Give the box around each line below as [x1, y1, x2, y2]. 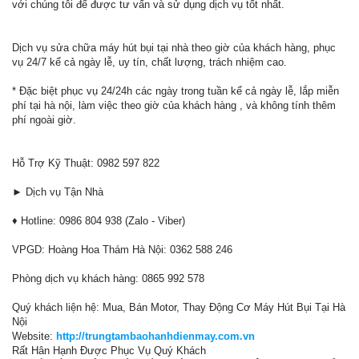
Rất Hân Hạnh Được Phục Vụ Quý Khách [12, 345, 206, 357]
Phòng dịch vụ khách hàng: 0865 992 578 [12, 272, 204, 285]
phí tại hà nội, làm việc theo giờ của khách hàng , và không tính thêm [12, 99, 336, 112]
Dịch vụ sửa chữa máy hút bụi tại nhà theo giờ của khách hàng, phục [12, 42, 336, 54]
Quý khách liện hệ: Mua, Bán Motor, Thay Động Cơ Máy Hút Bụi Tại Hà [12, 301, 345, 314]
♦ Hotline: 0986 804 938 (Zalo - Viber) [12, 215, 185, 228]
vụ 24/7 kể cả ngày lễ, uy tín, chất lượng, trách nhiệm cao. [12, 56, 287, 69]
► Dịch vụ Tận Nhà [12, 186, 103, 199]
